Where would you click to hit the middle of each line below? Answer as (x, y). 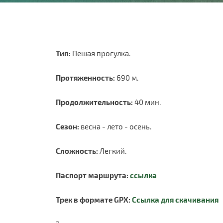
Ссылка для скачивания (175, 200)
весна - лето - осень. (115, 126)
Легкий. (112, 151)
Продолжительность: (94, 102)
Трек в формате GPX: (94, 200)
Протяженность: (85, 78)
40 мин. (147, 102)
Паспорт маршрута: (93, 175)
